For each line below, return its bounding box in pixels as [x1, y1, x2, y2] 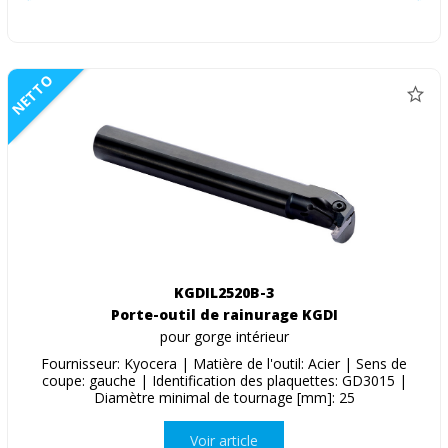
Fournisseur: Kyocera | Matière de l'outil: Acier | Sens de [41, 353, 407, 373]
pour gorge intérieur [159, 326, 289, 346]
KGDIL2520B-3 [174, 282, 274, 302]
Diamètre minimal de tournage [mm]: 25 [93, 387, 355, 407]
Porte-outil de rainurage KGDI [110, 304, 338, 324]
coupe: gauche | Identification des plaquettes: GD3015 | [41, 370, 407, 390]
